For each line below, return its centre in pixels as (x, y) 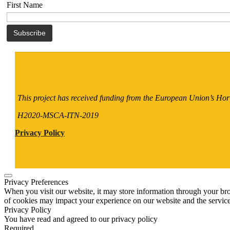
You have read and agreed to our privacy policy (81, 219)
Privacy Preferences (36, 182)
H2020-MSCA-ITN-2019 (59, 115)
